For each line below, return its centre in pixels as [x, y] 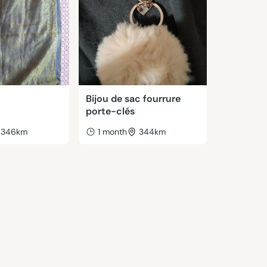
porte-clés [110, 111]
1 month [112, 132]
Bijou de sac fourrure [133, 99]
